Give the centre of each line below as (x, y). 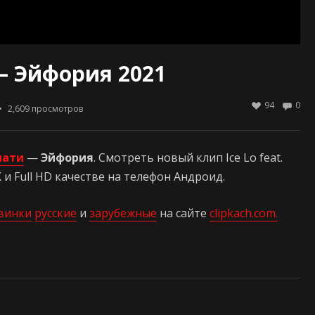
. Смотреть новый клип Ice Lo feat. (188, 157)
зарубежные (123, 213)
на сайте (183, 213)
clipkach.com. (244, 213)
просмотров (56, 109)
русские (56, 213)
